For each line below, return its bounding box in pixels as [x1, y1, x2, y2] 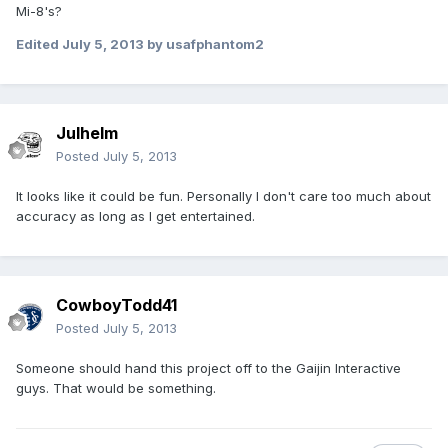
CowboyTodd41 [56, 295, 177, 316]
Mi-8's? [16, 3, 62, 20]
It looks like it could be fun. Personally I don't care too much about [16, 188, 431, 205]
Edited [16, 36, 62, 53]
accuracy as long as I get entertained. [16, 208, 255, 225]
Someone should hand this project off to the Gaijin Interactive [16, 360, 401, 377]
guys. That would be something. [16, 380, 216, 397]
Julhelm [56, 123, 118, 144]
